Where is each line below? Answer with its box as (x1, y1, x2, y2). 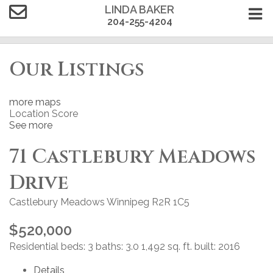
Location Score (9, 107, 78, 119)
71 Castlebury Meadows (9, 144, 256, 171)
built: (194, 240, 218, 252)
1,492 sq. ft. (141, 240, 192, 252)
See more (9, 119, 52, 131)
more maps (9, 96, 61, 108)
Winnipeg (107, 196, 149, 208)
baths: (96, 240, 126, 252)
